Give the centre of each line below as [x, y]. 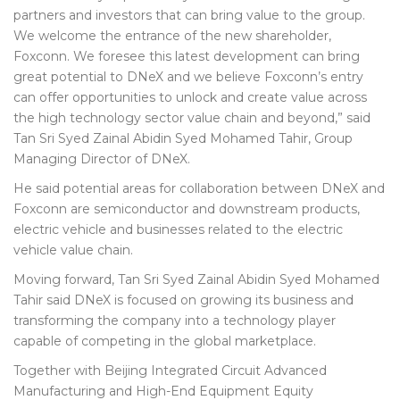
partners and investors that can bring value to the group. [189, 15]
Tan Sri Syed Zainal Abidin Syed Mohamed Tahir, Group [183, 138]
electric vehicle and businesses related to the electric [178, 229]
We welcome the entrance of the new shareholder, [172, 36]
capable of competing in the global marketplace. [165, 341]
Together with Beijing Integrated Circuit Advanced [170, 371]
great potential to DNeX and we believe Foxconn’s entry [188, 77]
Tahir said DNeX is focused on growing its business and [183, 300]
